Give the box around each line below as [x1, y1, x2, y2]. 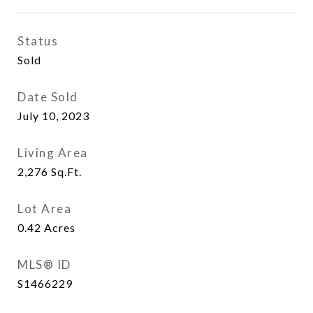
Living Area [17, 145, 88, 160]
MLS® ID [17, 257, 71, 272]
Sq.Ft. [51, 165, 82, 178]
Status [17, 34, 58, 48]
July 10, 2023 [17, 109, 89, 122]
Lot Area [17, 201, 71, 216]
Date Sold [17, 89, 78, 104]
